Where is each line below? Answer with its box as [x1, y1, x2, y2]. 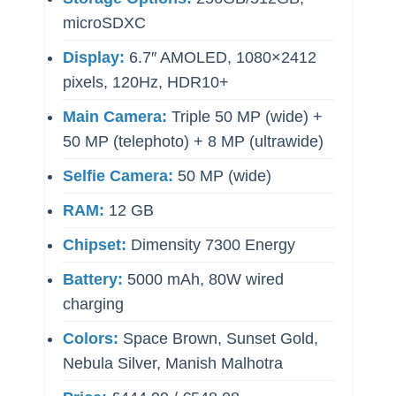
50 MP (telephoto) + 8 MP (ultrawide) [62, 133, 324, 151]
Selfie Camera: [62, 167, 173, 186]
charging [62, 295, 124, 314]
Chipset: [62, 236, 126, 255]
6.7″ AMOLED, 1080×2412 [124, 49, 316, 67]
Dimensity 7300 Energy [126, 236, 295, 255]
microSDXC [62, 14, 146, 33]
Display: [62, 49, 125, 67]
